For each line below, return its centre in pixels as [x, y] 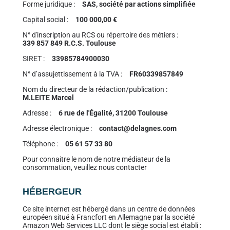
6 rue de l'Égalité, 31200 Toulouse [113, 113]
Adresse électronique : [57, 129]
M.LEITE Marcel [48, 98]
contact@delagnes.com [138, 129]
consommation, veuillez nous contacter [84, 168]
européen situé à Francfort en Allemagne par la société [108, 217]
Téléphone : [40, 144]
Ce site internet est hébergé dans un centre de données [109, 209]
